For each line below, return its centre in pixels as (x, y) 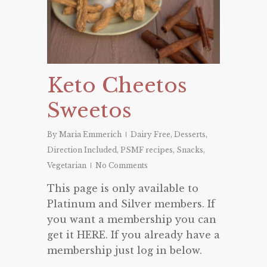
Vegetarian (67, 165)
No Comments (122, 165)
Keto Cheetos (117, 85)
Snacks (190, 150)
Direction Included (82, 150)
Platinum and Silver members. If (131, 204)
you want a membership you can (132, 219)
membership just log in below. (125, 250)
